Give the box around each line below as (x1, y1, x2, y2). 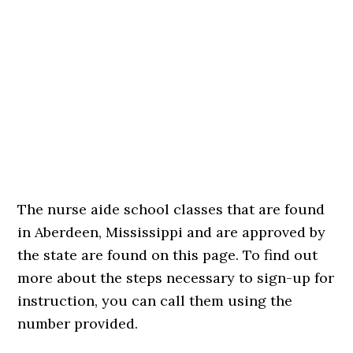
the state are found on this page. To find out (17, 246, 318, 264)
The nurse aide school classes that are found (17, 200, 325, 218)
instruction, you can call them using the (17, 292, 293, 310)
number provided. (17, 314, 139, 333)
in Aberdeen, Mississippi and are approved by (17, 223, 326, 241)
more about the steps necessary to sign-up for (17, 269, 335, 287)
